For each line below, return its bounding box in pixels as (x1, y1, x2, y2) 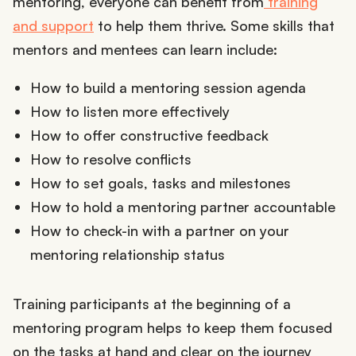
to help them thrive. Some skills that (94, 16, 335, 34)
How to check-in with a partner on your (29, 221, 289, 239)
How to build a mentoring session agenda (29, 78, 306, 96)
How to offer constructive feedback (29, 126, 269, 144)
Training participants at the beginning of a (13, 294, 291, 312)
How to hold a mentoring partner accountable (29, 197, 335, 215)
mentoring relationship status (29, 245, 225, 263)
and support (13, 16, 94, 34)
